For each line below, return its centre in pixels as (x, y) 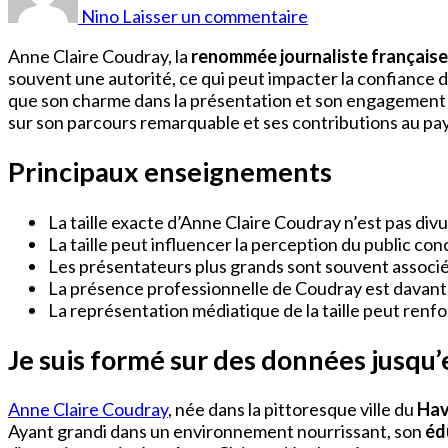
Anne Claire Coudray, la (99, 55)
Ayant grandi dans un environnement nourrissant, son (216, 431)
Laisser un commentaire (215, 15)
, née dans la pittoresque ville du (292, 409)
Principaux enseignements (170, 172)
